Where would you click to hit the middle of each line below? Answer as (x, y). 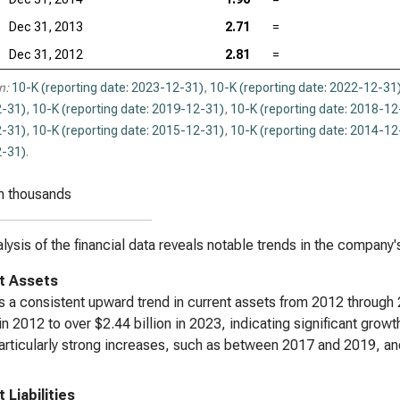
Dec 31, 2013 (46, 27)
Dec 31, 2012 (46, 54)
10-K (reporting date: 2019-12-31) (128, 109)
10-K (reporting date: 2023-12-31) (108, 87)
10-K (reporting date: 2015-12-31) (128, 130)
